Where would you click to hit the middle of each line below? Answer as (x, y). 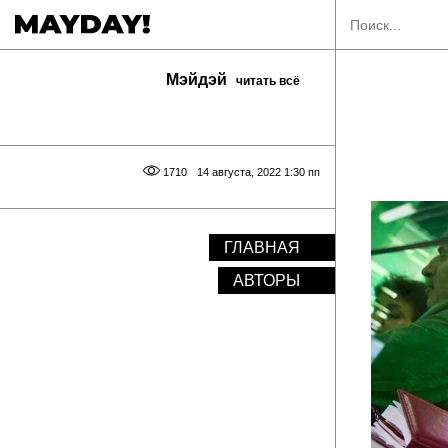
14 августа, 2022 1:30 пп (258, 172)
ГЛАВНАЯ (262, 247)
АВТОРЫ (266, 280)
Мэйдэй (198, 79)
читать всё (268, 81)
